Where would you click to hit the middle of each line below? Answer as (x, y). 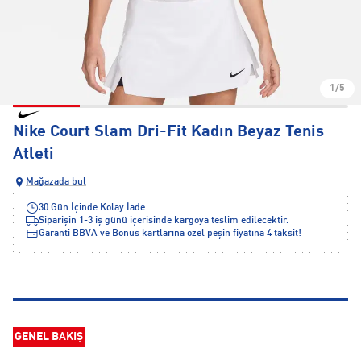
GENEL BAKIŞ (49, 337)
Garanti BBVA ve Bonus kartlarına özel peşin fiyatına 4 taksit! (170, 234)
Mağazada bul (56, 182)
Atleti (33, 155)
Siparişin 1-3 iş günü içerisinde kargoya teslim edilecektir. (164, 221)
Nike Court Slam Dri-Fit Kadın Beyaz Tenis (168, 132)
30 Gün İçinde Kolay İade (92, 208)
